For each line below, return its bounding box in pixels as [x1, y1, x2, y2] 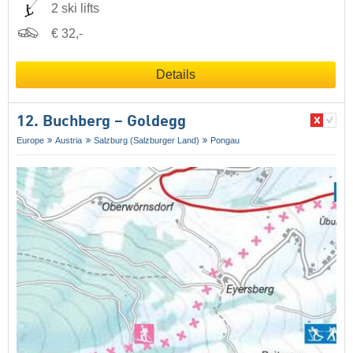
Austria [55, 135, 83, 145]
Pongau [210, 135, 240, 145]
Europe [17, 135, 44, 145]
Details [156, 67, 195, 81]
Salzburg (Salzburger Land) [93, 135, 199, 145]
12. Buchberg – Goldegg [17, 113, 186, 130]
